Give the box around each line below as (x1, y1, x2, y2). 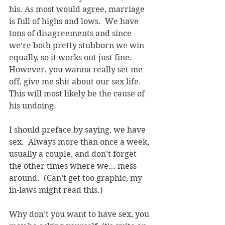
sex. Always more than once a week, (9, 137, 151, 147)
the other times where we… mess (9, 161, 139, 171)
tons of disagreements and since (9, 28, 134, 38)
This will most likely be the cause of (9, 88, 147, 98)
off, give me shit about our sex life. (9, 76, 145, 86)
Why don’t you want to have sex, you (9, 209, 151, 219)
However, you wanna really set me (9, 64, 145, 74)
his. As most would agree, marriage (9, 4, 147, 14)
